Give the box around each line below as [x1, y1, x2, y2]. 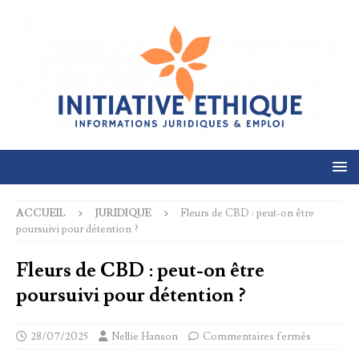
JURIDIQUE [95, 207, 151, 220]
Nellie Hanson [111, 330, 178, 344]
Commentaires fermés [203, 330, 311, 344]
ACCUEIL [16, 207, 66, 220]
